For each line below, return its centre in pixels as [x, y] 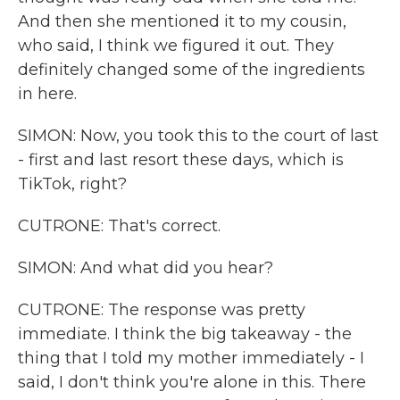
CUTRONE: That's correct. [119, 226]
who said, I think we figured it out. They [176, 46]
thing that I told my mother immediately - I [191, 358]
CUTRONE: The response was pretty [162, 310]
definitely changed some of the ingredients [192, 70]
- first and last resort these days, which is [181, 160]
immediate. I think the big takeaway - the [185, 334]
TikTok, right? [72, 184]
